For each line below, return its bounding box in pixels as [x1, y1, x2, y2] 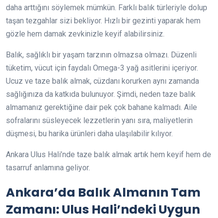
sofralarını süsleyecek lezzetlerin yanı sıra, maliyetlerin [6, 116, 193, 125]
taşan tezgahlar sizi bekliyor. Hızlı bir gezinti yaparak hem [6, 16, 200, 25]
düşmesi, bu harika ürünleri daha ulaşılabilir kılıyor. [6, 129, 173, 138]
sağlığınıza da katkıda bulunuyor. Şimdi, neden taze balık [6, 90, 196, 99]
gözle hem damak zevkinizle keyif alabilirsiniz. [6, 29, 164, 38]
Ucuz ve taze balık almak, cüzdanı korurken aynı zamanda [6, 76, 199, 86]
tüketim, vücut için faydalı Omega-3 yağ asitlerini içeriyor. [6, 63, 198, 73]
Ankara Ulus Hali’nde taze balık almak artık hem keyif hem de [6, 150, 211, 159]
